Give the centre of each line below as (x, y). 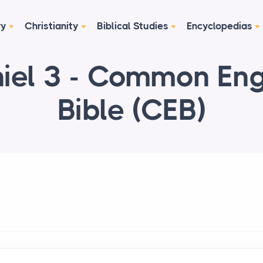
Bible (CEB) (131, 110)
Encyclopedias (220, 26)
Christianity (52, 26)
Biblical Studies (133, 26)
